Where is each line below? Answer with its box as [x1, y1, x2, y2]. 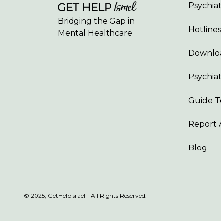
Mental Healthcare [58, 28, 132, 37]
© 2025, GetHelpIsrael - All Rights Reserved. [24, 192, 147, 199]
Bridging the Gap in [58, 16, 135, 26]
